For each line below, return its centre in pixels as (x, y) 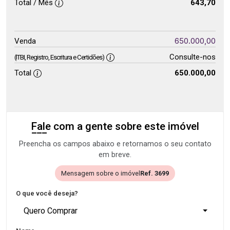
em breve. (115, 155)
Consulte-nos (192, 57)
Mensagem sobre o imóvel (101, 173)
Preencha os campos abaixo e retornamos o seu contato (115, 144)
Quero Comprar (51, 211)
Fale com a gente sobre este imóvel (115, 126)
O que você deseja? (47, 193)
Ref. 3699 (155, 173)
